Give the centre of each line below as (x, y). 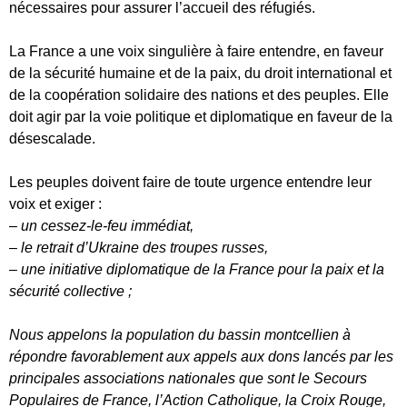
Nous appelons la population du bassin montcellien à (180, 334)
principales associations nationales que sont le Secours (188, 378)
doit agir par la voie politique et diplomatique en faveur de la (201, 116)
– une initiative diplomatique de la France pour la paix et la (197, 269)
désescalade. (52, 138)
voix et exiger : (55, 203)
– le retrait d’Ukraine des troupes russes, (139, 247)
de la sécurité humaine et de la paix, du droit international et (200, 73)
